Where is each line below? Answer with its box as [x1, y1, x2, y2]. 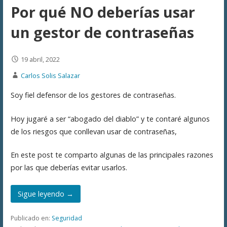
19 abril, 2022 [20, 54, 60, 64]
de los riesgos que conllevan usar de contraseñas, [10, 126, 177, 136]
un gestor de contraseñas [10, 22, 194, 42]
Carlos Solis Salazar [20, 70, 80, 80]
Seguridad [51, 213, 82, 222]
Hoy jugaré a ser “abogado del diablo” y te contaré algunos [10, 113, 210, 124]
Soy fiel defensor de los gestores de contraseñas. [10, 90, 176, 100]
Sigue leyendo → [18, 188, 73, 199]
